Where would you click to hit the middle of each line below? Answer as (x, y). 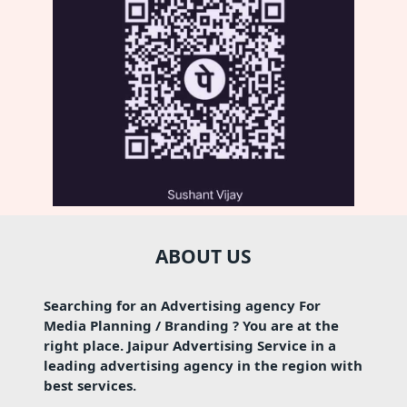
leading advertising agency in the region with (203, 365)
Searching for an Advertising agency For (182, 305)
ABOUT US (203, 256)
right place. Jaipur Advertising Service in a (190, 345)
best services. (90, 385)
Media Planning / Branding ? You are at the (191, 325)
